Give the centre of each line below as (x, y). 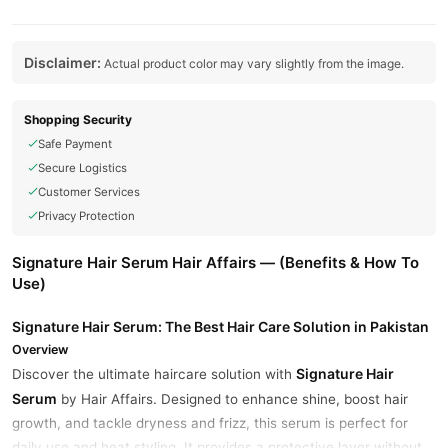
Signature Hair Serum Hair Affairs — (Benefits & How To (215, 262)
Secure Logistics (82, 168)
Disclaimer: (62, 62)
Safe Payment (75, 144)
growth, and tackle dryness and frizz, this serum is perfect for (210, 423)
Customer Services (89, 192)
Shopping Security (78, 119)
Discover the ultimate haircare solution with (154, 374)
